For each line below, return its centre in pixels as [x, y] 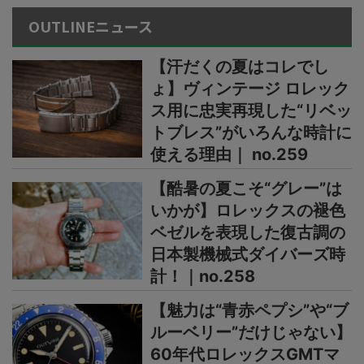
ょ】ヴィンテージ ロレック [250, 89]
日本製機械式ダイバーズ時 [248, 255]
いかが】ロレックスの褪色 [248, 211]
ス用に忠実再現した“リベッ [251, 111]
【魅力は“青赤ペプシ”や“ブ [249, 311]
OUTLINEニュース [91, 26]
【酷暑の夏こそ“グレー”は [246, 189]
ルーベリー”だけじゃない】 [251, 333]
